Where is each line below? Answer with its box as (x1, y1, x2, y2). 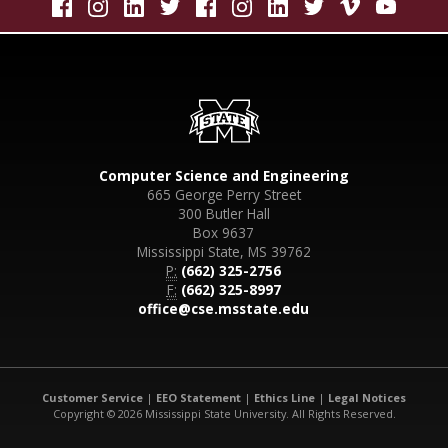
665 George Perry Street (146, 185, 301, 205)
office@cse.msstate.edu (138, 299, 310, 319)
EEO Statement (156, 389, 241, 405)
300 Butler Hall (177, 204, 270, 224)
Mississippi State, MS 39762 (136, 242, 311, 262)
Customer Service (42, 389, 143, 405)
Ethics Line (254, 389, 315, 405)
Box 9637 (193, 223, 255, 243)
